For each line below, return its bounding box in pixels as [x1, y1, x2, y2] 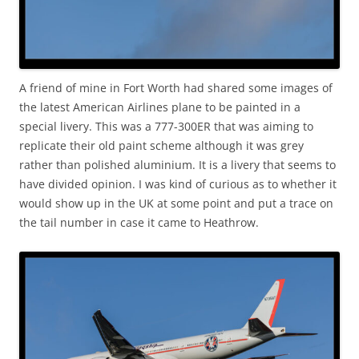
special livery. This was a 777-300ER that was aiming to [19, 118, 313, 134]
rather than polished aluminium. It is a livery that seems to [19, 156, 336, 172]
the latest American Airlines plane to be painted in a [19, 99, 301, 115]
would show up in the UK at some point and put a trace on [19, 195, 333, 211]
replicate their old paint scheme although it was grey [19, 137, 304, 153]
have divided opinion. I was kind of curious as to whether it [19, 175, 337, 192]
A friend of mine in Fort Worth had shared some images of [19, 79, 333, 95]
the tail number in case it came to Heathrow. [19, 214, 259, 230]
